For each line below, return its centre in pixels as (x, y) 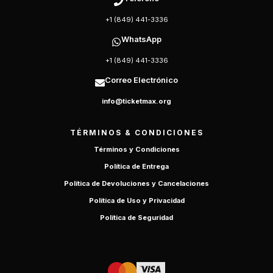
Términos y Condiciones (136, 149)
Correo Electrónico (141, 80)
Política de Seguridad (136, 218)
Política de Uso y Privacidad (136, 200)
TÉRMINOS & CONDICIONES (136, 133)
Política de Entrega (136, 166)
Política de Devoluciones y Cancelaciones (136, 183)
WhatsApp (141, 39)
